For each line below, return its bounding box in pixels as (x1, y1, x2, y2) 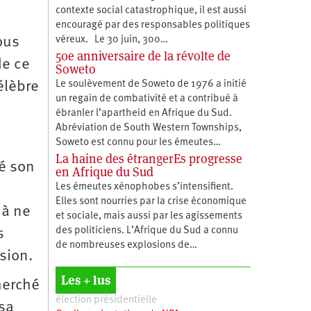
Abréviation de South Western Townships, (55, 122, 242, 133)
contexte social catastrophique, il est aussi (55, 5, 246, 16)
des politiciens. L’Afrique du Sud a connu (55, 225, 238, 236)
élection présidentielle (55, 294, 157, 305)
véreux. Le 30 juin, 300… (55, 34, 168, 45)
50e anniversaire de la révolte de (55, 47, 230, 64)
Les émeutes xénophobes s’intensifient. (55, 181, 233, 192)
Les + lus (60, 271, 110, 288)
